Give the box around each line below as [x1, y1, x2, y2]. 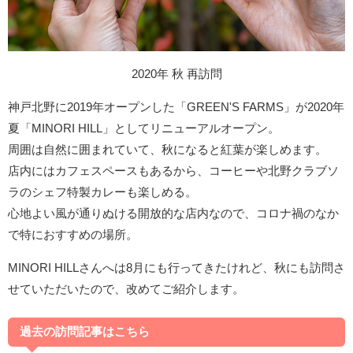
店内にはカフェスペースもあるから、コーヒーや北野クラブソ [8, 165, 339, 177]
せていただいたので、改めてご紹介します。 [8, 283, 244, 295]
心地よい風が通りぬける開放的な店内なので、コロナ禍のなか [8, 207, 339, 220]
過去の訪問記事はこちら [20, 325, 150, 338]
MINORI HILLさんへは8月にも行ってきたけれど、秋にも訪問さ [8, 262, 345, 274]
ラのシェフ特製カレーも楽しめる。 [8, 186, 197, 199]
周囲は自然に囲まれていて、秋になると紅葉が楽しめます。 [8, 143, 327, 156]
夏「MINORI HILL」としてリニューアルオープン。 [8, 122, 280, 135]
